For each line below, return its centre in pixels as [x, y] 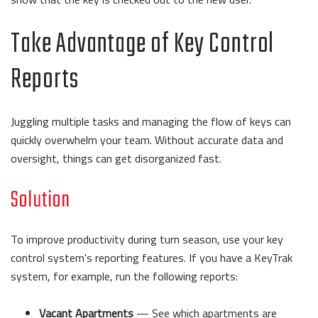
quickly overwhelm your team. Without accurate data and [147, 139]
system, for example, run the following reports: [124, 276]
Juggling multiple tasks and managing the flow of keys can [151, 121]
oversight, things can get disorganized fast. [116, 158]
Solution [40, 200]
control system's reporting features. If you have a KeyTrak [152, 257]
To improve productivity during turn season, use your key [147, 239]
